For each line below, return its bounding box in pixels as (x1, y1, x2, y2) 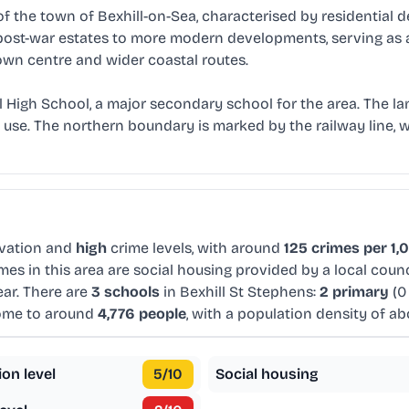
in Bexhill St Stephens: (160, 283, 320, 301)
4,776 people (98, 305, 186, 323)
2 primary (320, 283, 389, 301)
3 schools (91, 283, 160, 301)
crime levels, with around (107, 239, 284, 257)
